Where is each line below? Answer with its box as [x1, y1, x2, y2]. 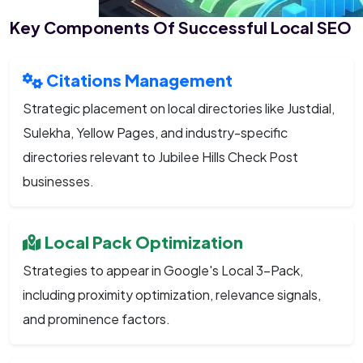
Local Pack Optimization [41, 231, 243, 252]
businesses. [23, 172, 94, 190]
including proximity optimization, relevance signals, [23, 285, 321, 303]
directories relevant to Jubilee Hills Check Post [23, 147, 298, 165]
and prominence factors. [23, 310, 170, 327]
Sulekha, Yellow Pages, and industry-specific [23, 123, 288, 141]
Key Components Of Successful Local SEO [10, 16, 352, 37]
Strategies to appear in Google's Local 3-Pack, [23, 261, 303, 279]
